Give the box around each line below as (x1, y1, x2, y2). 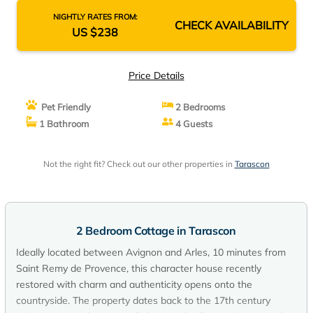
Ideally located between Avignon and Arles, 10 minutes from (16, 246, 286, 259)
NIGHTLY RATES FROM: (52, 12, 138, 22)
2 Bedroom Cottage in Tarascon (76, 224, 236, 238)
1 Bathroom (36, 118, 89, 129)
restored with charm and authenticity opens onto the (16, 278, 252, 291)
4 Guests (173, 118, 212, 129)
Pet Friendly (36, 101, 91, 112)
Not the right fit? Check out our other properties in (43, 159, 235, 169)
